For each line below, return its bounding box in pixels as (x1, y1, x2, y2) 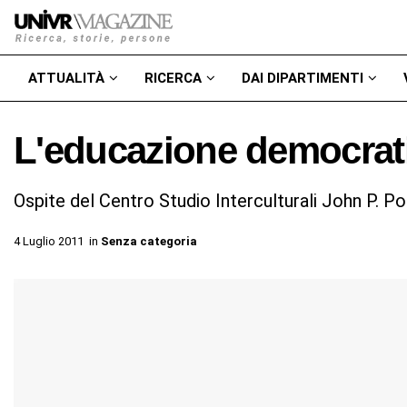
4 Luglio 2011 (14, 233, 84, 248)
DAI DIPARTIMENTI (242, 70, 363, 86)
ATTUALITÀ (28, 70, 104, 86)
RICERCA (144, 70, 202, 86)
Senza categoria (101, 233, 197, 248)
